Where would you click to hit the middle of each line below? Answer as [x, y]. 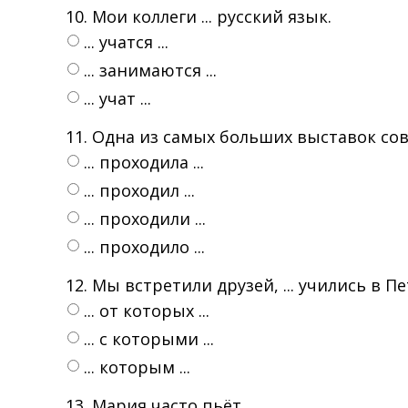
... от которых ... [147, 311]
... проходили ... [145, 219]
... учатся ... [126, 42]
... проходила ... [144, 162]
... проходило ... [144, 247]
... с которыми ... [149, 339]
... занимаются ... [150, 70]
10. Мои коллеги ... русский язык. [199, 16]
